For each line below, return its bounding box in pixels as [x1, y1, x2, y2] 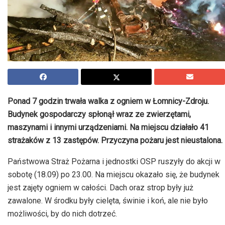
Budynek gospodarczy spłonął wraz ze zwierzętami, [8, 109, 191, 120]
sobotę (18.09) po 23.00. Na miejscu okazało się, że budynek [8, 170, 219, 180]
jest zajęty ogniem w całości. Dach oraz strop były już [8, 183, 193, 193]
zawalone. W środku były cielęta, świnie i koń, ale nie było [8, 196, 208, 206]
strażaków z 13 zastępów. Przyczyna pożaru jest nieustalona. [8, 136, 222, 146]
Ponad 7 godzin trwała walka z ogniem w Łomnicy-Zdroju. [8, 96, 209, 106]
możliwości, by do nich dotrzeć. [8, 209, 117, 219]
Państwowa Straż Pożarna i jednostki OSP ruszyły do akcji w [8, 157, 220, 167]
